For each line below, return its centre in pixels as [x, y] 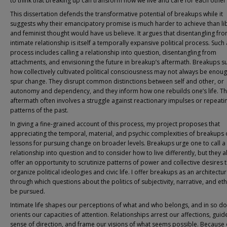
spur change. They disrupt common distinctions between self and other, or [117, 81]
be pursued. [28, 191]
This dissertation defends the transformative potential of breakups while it [117, 14]
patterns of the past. [39, 110]
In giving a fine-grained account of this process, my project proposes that [115, 124]
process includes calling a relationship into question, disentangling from [113, 52]
